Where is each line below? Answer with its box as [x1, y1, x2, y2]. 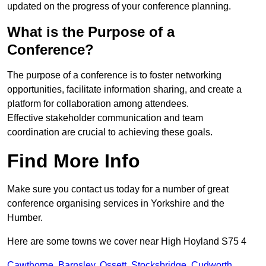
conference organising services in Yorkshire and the [7, 198, 224, 209]
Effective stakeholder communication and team [7, 113, 203, 123]
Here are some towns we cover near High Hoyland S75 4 [7, 236, 246, 247]
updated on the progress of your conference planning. [7, 1, 231, 12]
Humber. [7, 213, 43, 223]
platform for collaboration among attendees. [7, 99, 189, 109]
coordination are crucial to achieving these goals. [7, 127, 213, 138]
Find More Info [7, 150, 140, 172]
